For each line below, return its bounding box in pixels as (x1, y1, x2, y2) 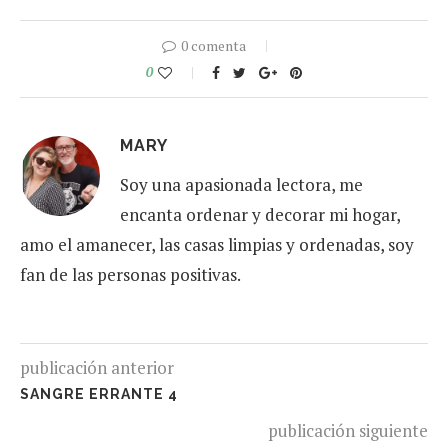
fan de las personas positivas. (20, 263, 241, 287)
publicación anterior (20, 356, 174, 380)
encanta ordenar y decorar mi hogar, (120, 203, 400, 227)
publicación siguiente (268, 419, 428, 443)
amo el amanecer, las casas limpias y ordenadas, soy (20, 233, 414, 257)
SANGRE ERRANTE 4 (20, 386, 178, 403)
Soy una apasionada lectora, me (120, 173, 363, 197)
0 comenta (180, 36, 246, 56)
